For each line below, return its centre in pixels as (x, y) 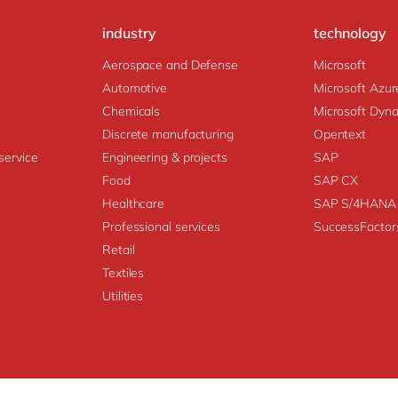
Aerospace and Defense (170, 64)
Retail (119, 249)
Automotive (135, 88)
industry (130, 33)
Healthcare (134, 203)
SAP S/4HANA (354, 203)
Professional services (161, 226)
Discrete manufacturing (168, 134)
